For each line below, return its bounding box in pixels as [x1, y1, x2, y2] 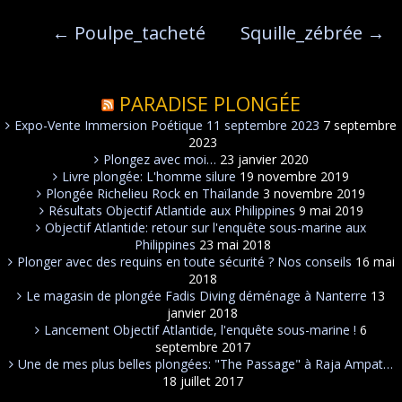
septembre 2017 [154, 338, 250, 355]
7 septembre [323, 117, 397, 134]
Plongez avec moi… [102, 151, 216, 168]
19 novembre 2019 [240, 168, 349, 185]
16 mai [354, 253, 395, 270]
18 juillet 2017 [162, 372, 243, 389]
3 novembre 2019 [263, 185, 365, 202]
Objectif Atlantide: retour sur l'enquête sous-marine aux [45, 219, 366, 236]
